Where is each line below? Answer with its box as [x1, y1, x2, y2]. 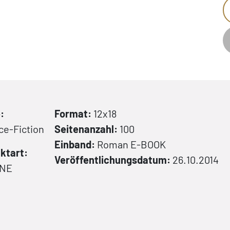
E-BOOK [128, 138, 166, 150]
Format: [54, 107, 93, 120]
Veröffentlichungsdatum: [54, 154, 172, 166]
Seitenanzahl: [54, 123, 120, 135]
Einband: [54, 138, 97, 150]
